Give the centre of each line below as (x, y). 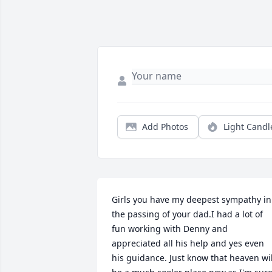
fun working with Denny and (170, 229)
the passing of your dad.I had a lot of (187, 214)
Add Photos (165, 127)
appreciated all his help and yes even (188, 243)
